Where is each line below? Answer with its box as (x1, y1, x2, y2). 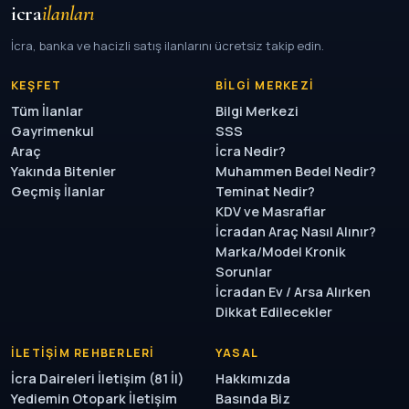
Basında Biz (215, 390, 290, 407)
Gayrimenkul (11, 122, 94, 140)
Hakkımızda (215, 370, 290, 387)
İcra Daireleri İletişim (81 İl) (11, 370, 184, 387)
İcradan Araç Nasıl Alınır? (215, 223, 376, 240)
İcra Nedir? (215, 142, 286, 160)
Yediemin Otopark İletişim (11, 390, 177, 407)
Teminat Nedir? (215, 183, 315, 200)
